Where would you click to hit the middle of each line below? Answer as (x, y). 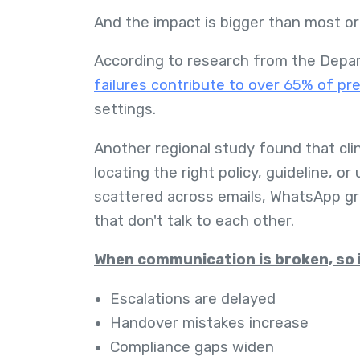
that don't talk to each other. (194, 221)
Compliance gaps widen (192, 347)
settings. (127, 110)
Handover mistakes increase (209, 323)
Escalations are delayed (193, 299)
